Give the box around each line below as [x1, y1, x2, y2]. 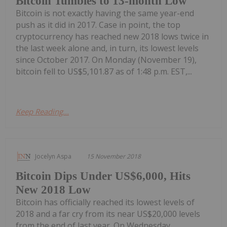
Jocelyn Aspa [35, 152, 71, 161]
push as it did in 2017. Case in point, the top [16, 19, 180, 31]
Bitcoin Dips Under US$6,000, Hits [16, 170, 191, 183]
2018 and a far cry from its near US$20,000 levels [16, 208, 200, 220]
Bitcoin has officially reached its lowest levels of [16, 197, 195, 208]
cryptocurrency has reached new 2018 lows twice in [16, 31, 209, 43]
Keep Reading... [16, 106, 69, 117]
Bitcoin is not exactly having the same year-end [16, 8, 194, 19]
